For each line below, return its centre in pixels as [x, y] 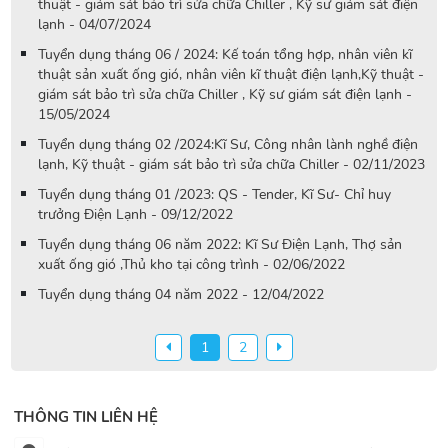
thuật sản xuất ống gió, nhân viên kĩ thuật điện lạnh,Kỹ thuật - [231, 74]
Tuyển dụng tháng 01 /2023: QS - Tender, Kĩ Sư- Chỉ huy [215, 194]
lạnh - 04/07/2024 [95, 24]
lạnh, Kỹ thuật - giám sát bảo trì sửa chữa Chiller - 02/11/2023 [232, 164]
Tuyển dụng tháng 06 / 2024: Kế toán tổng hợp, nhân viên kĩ [225, 54]
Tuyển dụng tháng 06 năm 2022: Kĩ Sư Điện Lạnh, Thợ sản [220, 244]
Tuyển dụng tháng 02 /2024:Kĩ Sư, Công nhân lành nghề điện [228, 144]
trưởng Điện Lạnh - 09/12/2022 [136, 214]
